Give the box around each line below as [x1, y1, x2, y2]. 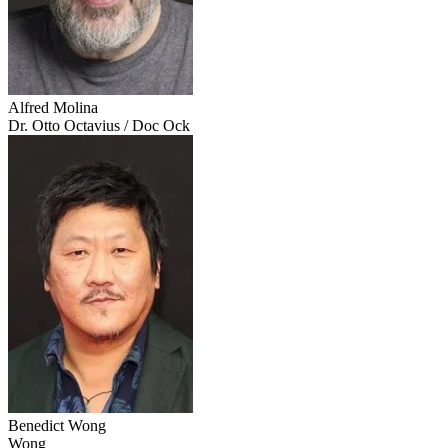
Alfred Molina [8, 99, 98, 117]
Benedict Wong [8, 417, 106, 435]
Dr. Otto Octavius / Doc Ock [8, 117, 190, 135]
